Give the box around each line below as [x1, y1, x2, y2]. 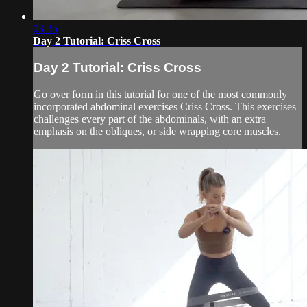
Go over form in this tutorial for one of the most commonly [34, 88, 287, 100]
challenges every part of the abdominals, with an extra [34, 112, 266, 125]
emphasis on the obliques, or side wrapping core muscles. [34, 125, 281, 137]
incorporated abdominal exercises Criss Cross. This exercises [34, 100, 296, 112]
